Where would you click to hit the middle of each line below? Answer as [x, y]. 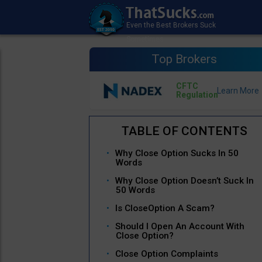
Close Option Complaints [167, 254]
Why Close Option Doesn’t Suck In [185, 181]
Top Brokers [185, 59]
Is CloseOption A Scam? [165, 208]
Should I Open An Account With [180, 227]
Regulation [197, 95]
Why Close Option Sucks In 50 [177, 154]
